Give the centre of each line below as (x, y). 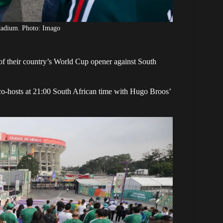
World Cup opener (84, 61)
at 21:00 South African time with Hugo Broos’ (98, 91)
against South (135, 61)
